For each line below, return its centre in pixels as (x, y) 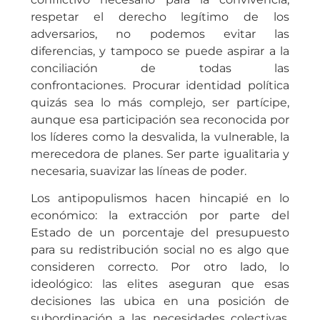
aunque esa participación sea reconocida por (160, 119)
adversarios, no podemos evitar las (160, 34)
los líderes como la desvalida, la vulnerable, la (160, 136)
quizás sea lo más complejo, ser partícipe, (160, 102)
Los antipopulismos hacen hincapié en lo (160, 198)
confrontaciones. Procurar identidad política (160, 85)
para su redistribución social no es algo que (160, 249)
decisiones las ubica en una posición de (160, 301)
